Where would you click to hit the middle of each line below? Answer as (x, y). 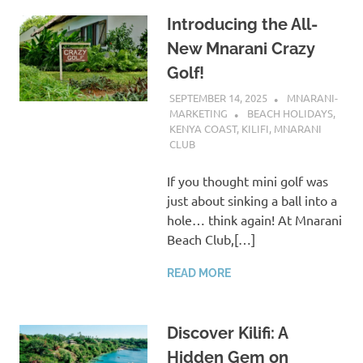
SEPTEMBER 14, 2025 (218, 98)
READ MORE (199, 273)
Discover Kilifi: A (227, 333)
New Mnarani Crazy (240, 48)
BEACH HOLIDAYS (290, 113)
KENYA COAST (203, 129)
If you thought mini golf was (247, 181)
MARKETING (198, 113)
